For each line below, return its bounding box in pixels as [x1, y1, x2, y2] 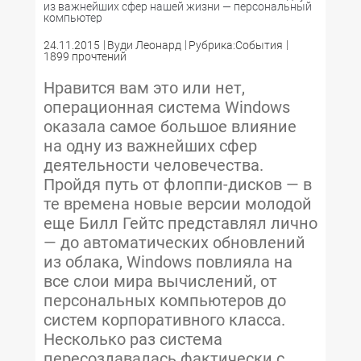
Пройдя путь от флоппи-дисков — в [44, 175, 312, 195]
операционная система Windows [44, 98, 290, 118]
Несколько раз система [44, 330, 222, 350]
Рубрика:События [189, 39, 283, 52]
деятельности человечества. [44, 156, 263, 176]
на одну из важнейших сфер [44, 136, 257, 156]
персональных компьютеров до [44, 291, 286, 311]
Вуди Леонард [107, 39, 181, 52]
